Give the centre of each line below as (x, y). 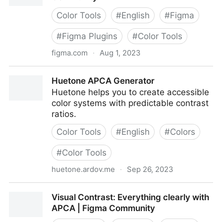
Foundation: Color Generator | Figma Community (105, 72)
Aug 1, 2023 (120, 53)
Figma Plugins (90, 36)
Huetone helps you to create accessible (130, 92)
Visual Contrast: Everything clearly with (130, 197)
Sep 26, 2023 (150, 169)
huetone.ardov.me (83, 169)
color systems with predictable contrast (130, 103)
